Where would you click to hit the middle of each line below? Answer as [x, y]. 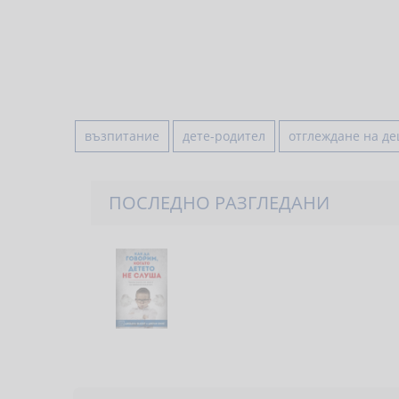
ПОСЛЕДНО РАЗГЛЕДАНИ [219, 203]
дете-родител [224, 136]
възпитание [122, 136]
